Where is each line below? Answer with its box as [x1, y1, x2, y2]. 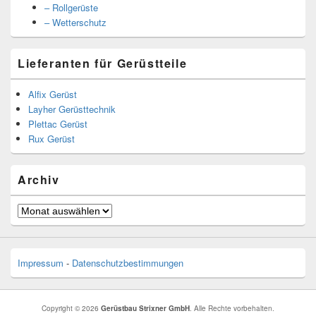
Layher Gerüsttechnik [28, 102, 116, 116]
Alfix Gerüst [28, 87, 77, 102]
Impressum [18, 256, 63, 270]
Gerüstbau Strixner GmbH [101, 303, 190, 314]
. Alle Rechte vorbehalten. [190, 303, 274, 314]
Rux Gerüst [28, 132, 75, 146]
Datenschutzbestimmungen [72, 256, 183, 270]
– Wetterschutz [44, 16, 107, 30]
